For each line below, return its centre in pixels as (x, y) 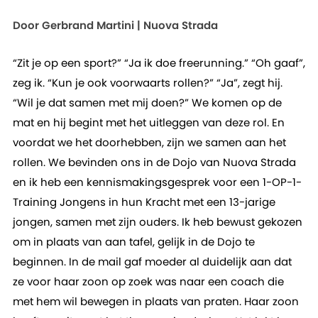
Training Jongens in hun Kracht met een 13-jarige (144, 202)
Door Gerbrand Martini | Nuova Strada (115, 25)
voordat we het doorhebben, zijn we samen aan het (149, 142)
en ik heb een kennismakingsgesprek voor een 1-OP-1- (157, 182)
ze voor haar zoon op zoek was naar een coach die (148, 281)
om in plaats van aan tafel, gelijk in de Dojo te (133, 242)
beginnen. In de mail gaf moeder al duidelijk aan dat (152, 262)
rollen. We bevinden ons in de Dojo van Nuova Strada (154, 162)
